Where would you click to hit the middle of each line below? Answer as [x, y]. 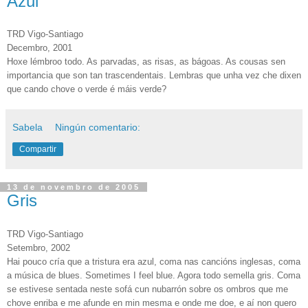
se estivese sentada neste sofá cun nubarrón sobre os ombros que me [147, 289]
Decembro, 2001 [40, 48]
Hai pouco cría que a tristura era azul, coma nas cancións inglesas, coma [154, 262]
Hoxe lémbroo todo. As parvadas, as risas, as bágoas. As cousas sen [146, 62]
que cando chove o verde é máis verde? [87, 89]
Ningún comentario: [98, 128]
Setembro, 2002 [38, 248]
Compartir [38, 150]
